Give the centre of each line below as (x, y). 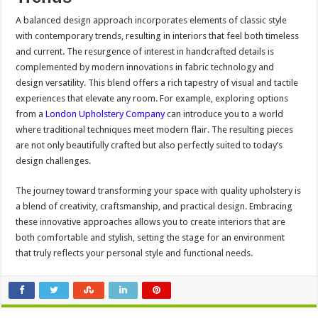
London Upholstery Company (105, 114)
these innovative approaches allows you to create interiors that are (151, 222)
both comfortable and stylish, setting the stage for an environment (150, 238)
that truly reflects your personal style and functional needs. (135, 253)
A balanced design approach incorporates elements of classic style (152, 21)
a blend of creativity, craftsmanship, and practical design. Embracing (154, 207)
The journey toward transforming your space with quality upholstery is (159, 191)
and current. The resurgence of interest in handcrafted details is (145, 52)
